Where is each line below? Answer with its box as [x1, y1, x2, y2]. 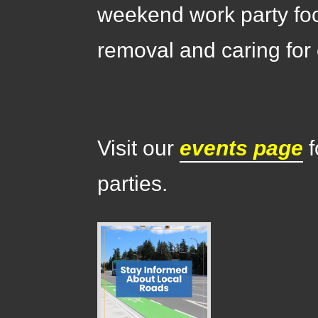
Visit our [97, 136, 180, 160]
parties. [97, 172, 180, 196]
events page [180, 136, 304, 160]
